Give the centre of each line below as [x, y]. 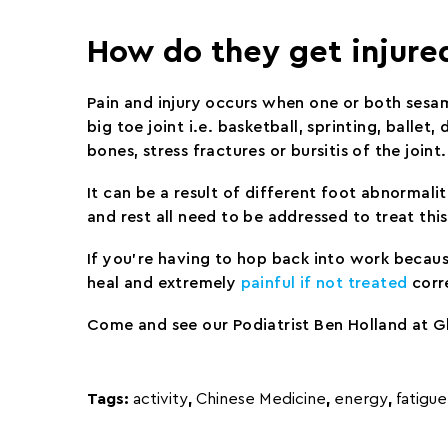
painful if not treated [324, 283]
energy [361, 399]
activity [160, 399]
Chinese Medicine [261, 399]
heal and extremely [164, 283]
